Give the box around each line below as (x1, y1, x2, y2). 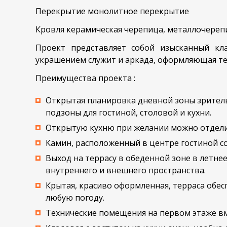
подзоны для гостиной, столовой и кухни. (45, 107, 211, 118)
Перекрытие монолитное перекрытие (35, 6, 189, 17)
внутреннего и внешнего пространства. (45, 165, 206, 176)
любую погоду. (45, 192, 104, 203)
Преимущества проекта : (35, 72, 135, 84)
